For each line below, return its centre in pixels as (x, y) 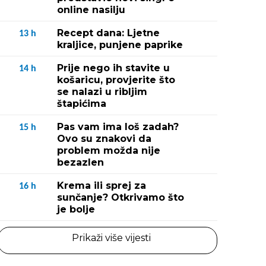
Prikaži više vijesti (111, 238)
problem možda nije (109, 151)
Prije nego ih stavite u (113, 68)
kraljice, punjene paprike (120, 45)
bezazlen (80, 162)
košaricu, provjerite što (116, 80)
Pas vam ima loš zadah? (118, 127)
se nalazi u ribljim (102, 92)
